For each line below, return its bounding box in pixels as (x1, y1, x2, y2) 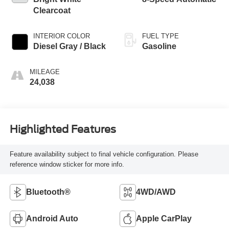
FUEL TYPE (142, 32, 179, 40)
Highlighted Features (9, 123, 116, 135)
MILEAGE (29, 68, 60, 76)
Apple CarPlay (136, 214, 192, 223)
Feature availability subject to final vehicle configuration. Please (9, 150, 198, 158)
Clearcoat (33, 6, 71, 15)
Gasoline (142, 42, 176, 51)
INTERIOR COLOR (33, 32, 90, 40)
